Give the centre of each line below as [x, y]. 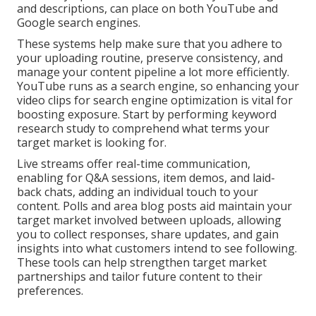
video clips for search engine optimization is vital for [155, 100]
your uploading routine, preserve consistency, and [150, 57]
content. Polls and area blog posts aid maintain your [154, 206]
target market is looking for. [92, 142]
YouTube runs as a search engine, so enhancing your [158, 86]
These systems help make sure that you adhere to [150, 43]
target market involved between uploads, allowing [149, 220]
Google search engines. [79, 22]
